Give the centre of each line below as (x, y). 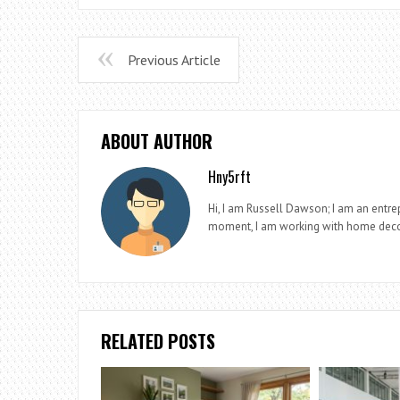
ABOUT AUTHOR (157, 141)
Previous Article (174, 59)
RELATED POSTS (158, 341)
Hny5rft (229, 176)
